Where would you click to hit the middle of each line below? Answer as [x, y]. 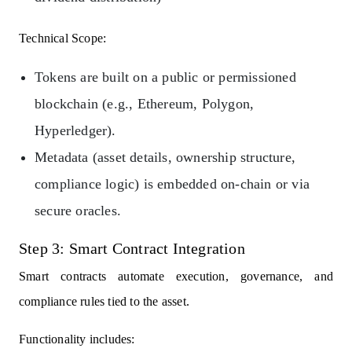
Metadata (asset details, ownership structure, [165, 157]
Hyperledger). [75, 130]
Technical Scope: [63, 38]
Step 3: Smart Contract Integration [132, 248]
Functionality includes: [77, 339]
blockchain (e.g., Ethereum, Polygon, [145, 103]
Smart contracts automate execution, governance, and [176, 276]
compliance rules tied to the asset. [104, 301]
